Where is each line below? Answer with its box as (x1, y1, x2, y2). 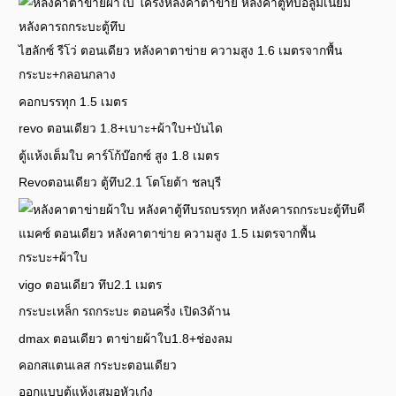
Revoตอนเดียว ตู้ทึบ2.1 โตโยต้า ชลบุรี (19, 176, 222, 190)
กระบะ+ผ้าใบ (19, 251, 88, 265)
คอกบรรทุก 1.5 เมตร (19, 95, 128, 109)
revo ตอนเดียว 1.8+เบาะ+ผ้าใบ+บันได (19, 122, 224, 136)
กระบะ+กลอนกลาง (19, 68, 117, 82)
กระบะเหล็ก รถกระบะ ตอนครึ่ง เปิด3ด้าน (19, 305, 231, 319)
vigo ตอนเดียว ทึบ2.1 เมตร (19, 278, 163, 292)
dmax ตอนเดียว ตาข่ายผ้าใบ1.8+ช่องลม (19, 331, 233, 346)
